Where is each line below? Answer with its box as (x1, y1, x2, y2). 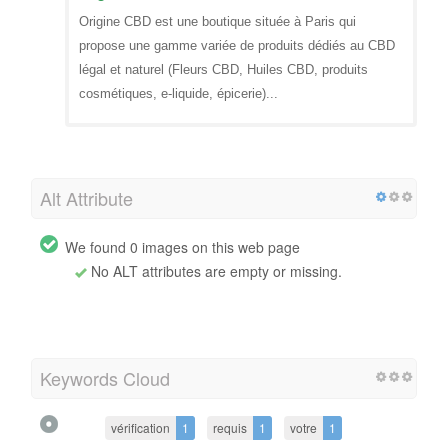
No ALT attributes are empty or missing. (87, 260, 342, 281)
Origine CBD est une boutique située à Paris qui (79, 13, 356, 29)
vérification (111, 418, 170, 436)
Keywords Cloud (40, 364, 170, 391)
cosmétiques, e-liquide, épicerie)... (79, 85, 278, 101)
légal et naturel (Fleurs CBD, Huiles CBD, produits (79, 61, 368, 77)
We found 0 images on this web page (65, 236, 300, 257)
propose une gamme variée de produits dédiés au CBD (79, 37, 395, 53)
